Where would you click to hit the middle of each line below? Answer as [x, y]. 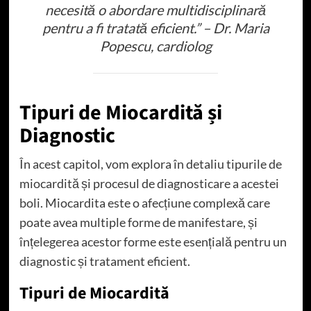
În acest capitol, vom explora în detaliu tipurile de [150, 163]
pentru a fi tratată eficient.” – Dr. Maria [155, 27]
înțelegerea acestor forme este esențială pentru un [153, 241]
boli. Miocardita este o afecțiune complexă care [144, 202]
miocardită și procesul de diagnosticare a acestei [149, 183]
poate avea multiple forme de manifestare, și [138, 222]
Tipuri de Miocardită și [120, 112]
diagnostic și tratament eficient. [104, 261]
